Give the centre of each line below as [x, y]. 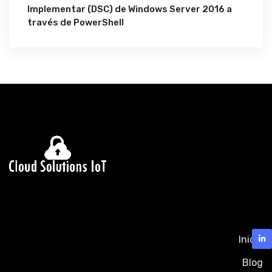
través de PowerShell [76, 23]
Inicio [251, 240]
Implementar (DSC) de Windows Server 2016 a [130, 9]
